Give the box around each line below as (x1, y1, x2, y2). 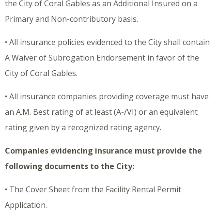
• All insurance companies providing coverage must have (5, 91, 209, 102)
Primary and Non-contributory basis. (5, 14, 138, 25)
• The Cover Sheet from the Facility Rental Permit (5, 184, 181, 195)
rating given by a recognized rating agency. (5, 122, 161, 133)
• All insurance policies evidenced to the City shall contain (5, 37, 210, 48)
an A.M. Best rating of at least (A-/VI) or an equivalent (5, 107, 198, 118)
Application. (5, 200, 47, 211)
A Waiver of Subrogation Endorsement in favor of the (5, 52, 199, 63)
